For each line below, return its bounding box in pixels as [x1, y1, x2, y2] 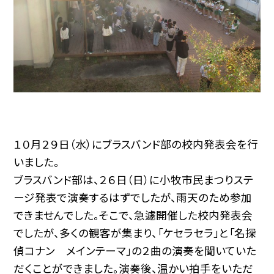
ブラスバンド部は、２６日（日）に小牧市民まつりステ [13, 171, 254, 187]
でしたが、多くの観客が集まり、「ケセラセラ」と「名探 [13, 224, 257, 240]
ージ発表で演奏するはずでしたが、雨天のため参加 [13, 189, 253, 205]
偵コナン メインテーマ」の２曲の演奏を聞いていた [13, 242, 257, 258]
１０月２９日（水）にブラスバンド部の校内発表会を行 [13, 136, 259, 152]
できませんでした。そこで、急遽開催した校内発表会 [13, 207, 253, 223]
